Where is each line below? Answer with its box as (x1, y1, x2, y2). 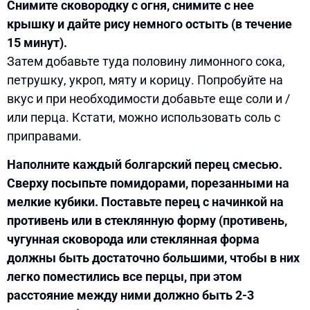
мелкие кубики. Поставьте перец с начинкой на (7, 194, 284, 210)
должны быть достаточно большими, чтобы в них (7, 250, 300, 266)
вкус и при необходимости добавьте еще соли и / (7, 91, 290, 106)
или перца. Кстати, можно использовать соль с (7, 109, 280, 125)
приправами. (7, 128, 82, 143)
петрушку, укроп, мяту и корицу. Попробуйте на (7, 72, 283, 87)
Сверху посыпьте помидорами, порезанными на (7, 176, 289, 191)
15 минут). (7, 35, 67, 50)
